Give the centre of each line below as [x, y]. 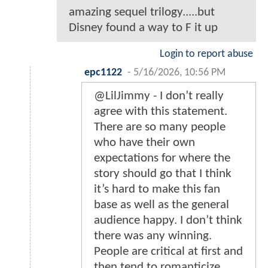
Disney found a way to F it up [143, 28]
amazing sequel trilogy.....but [142, 13]
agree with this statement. [161, 112]
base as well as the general [162, 205]
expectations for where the [162, 159]
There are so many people [160, 127]
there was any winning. [153, 236]
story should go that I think [163, 174]
